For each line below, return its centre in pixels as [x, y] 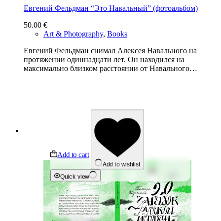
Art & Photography [73, 34]
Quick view [75, 177]
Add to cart [73, 155]
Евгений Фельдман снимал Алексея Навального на [110, 50]
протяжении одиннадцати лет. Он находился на [104, 59]
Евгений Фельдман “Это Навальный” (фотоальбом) [111, 8]
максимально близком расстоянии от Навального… [110, 68]
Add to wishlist [121, 165]
